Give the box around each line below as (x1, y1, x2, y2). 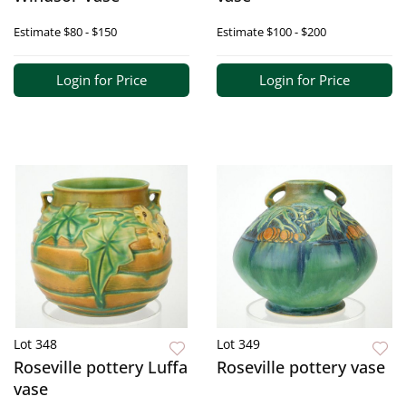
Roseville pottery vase (217, 356, 385, 379)
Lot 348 (14, 335, 57, 353)
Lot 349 (217, 335, 260, 353)
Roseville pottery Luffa (14, 356, 188, 379)
